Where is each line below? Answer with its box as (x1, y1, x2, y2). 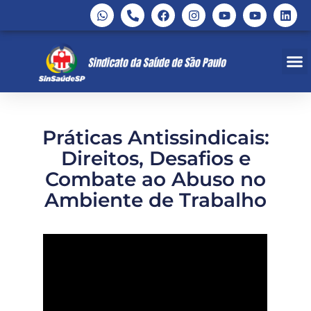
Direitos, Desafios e (60, 146, 251, 170)
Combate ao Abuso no (45, 167, 266, 191)
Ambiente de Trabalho (44, 188, 267, 212)
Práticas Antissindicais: (42, 126, 269, 149)
